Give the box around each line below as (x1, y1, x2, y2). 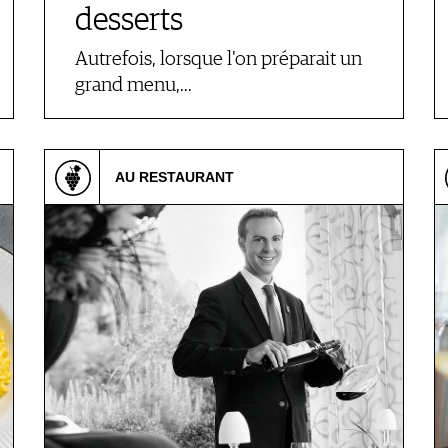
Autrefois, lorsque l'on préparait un (75, 49, 362, 70)
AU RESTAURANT (115, 169, 234, 185)
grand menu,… (75, 75, 192, 96)
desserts (75, 5, 183, 37)
